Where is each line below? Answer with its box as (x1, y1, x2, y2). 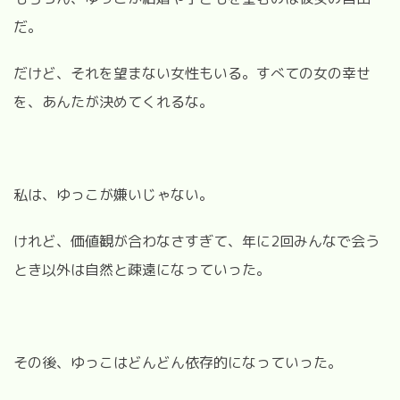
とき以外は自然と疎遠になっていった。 (13, 259, 271, 279)
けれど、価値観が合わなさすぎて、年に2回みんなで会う (13, 230, 379, 251)
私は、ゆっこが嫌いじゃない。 (13, 184, 213, 204)
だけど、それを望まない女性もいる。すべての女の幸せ (13, 62, 371, 83)
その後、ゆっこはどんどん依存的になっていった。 (13, 352, 342, 372)
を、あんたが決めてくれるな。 (13, 91, 213, 112)
